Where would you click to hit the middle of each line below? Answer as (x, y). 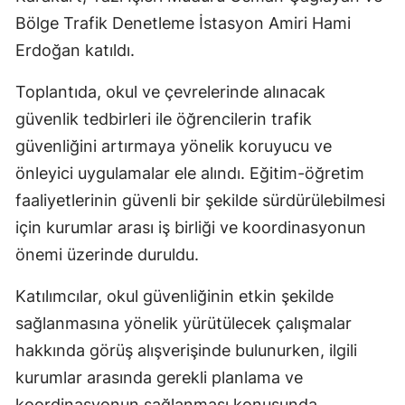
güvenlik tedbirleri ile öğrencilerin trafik (164, 118)
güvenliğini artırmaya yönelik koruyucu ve (174, 146)
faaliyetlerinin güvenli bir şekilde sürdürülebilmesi (200, 200)
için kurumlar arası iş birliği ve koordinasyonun (191, 227)
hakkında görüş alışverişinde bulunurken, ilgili (186, 350)
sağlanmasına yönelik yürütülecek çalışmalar (184, 323)
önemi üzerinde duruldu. (107, 254)
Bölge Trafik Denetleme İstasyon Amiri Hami (183, 23)
